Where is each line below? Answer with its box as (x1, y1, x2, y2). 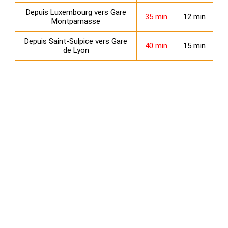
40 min (145, 41, 167, 50)
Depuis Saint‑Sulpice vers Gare (24, 37, 127, 46)
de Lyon (63, 46, 89, 55)
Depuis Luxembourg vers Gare (25, 8, 126, 17)
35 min (145, 12, 167, 21)
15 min (183, 41, 206, 50)
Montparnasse (51, 17, 100, 26)
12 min (183, 12, 206, 21)
